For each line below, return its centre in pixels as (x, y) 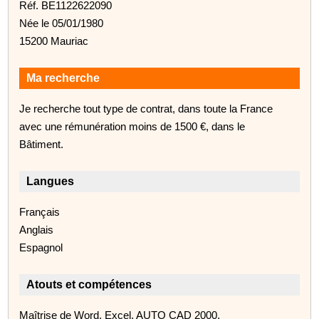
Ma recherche (63, 78)
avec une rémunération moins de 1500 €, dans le (132, 126)
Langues (51, 181)
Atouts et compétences (89, 284)
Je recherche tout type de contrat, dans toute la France (146, 108)
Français (40, 211)
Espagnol (41, 247)
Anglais (37, 229)
